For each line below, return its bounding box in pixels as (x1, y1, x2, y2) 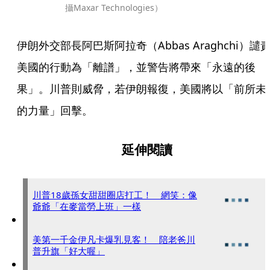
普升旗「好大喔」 (33, 245, 105, 257)
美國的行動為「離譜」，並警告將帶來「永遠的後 (17, 60, 256, 74)
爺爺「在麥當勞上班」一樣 (33, 200, 141, 212)
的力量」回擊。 (17, 103, 93, 118)
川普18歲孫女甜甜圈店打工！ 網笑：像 (33, 189, 197, 201)
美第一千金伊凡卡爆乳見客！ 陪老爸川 (33, 233, 195, 245)
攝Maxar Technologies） (65, 2, 163, 13)
